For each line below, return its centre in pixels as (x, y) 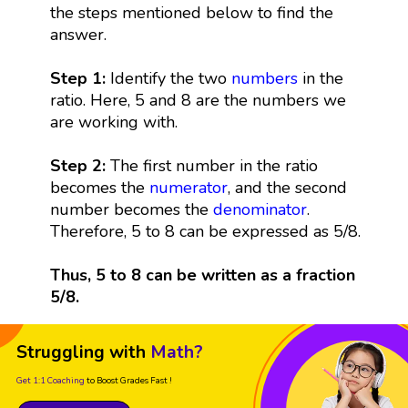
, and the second (287, 187)
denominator (260, 209)
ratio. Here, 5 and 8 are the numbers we (198, 100)
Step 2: (80, 165)
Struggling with (81, 352)
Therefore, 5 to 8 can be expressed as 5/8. (205, 231)
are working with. (113, 122)
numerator (188, 187)
